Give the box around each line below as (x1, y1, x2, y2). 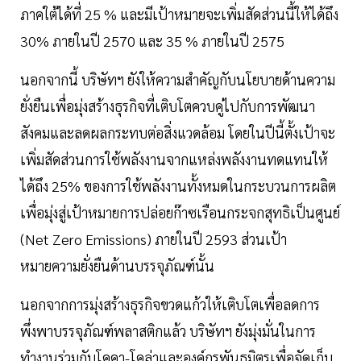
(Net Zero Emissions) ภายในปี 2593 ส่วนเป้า (20, 230, 287, 249)
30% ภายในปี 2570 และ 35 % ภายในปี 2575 (20, 31, 284, 51)
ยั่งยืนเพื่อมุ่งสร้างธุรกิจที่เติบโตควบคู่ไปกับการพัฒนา (20, 97, 315, 116)
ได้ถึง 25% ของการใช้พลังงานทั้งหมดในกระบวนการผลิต (20, 176, 336, 196)
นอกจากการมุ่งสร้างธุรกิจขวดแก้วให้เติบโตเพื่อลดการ (20, 295, 320, 314)
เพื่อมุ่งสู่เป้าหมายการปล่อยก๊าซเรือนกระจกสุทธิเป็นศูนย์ (20, 203, 340, 222)
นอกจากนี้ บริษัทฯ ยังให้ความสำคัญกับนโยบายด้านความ (20, 70, 335, 89)
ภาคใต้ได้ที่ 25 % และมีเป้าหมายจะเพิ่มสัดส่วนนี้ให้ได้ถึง (20, 5, 338, 24)
